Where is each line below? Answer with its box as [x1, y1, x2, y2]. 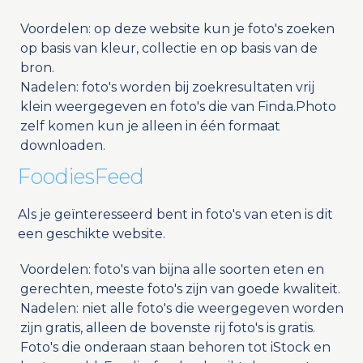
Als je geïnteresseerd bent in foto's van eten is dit [17, 207, 333, 223]
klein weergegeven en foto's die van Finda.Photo [19, 99, 336, 115]
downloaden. [19, 138, 105, 154]
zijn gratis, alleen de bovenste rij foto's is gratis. [19, 320, 315, 336]
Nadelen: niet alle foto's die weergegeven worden [19, 301, 344, 317]
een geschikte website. [17, 226, 165, 242]
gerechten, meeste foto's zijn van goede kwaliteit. [19, 281, 340, 297]
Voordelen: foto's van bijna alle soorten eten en [19, 262, 324, 278]
